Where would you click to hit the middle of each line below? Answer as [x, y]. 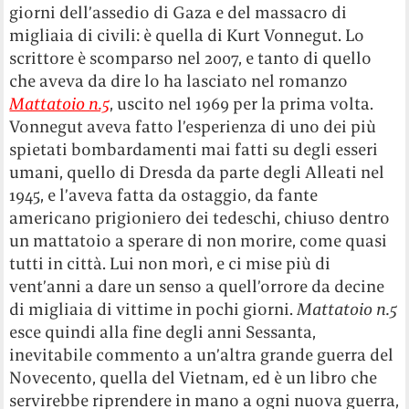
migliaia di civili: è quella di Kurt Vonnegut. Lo [187, 36]
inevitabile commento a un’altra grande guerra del [202, 355]
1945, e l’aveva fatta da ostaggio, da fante [164, 195]
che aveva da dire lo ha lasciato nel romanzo [179, 81]
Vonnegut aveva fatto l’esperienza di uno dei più [193, 127]
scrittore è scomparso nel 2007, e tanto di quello [191, 58]
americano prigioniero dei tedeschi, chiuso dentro [200, 218]
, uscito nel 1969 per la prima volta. [242, 104]
